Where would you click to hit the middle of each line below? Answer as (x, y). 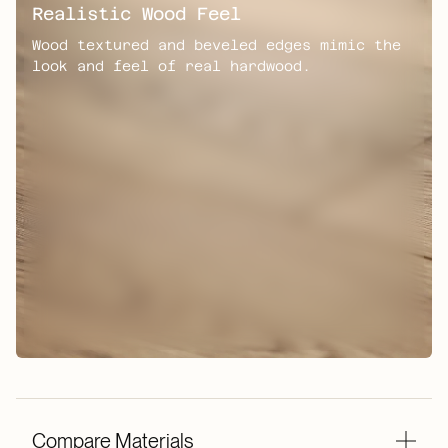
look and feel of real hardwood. (171, 66)
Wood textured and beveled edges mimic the (216, 45)
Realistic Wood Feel (136, 14)
